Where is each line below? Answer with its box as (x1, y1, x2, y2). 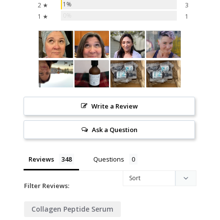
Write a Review (91, 102, 138, 111)
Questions (93, 155, 124, 164)
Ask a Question (91, 125, 137, 135)
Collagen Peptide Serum (31, 204, 113, 214)
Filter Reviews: (24, 181, 69, 191)
